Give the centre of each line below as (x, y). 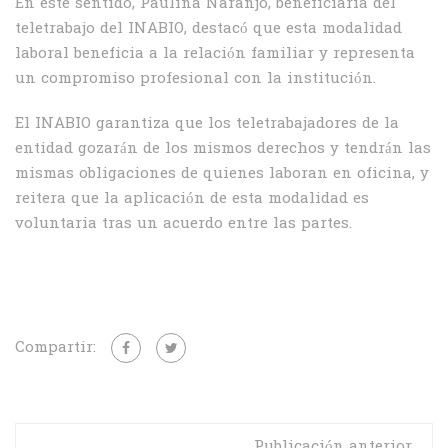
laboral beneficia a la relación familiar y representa (215, 54)
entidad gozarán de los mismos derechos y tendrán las (223, 149)
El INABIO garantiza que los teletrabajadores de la (207, 124)
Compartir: (55, 348)
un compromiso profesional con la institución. (195, 79)
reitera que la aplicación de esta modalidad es (192, 199)
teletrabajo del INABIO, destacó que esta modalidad (208, 29)
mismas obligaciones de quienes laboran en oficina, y (222, 174)
